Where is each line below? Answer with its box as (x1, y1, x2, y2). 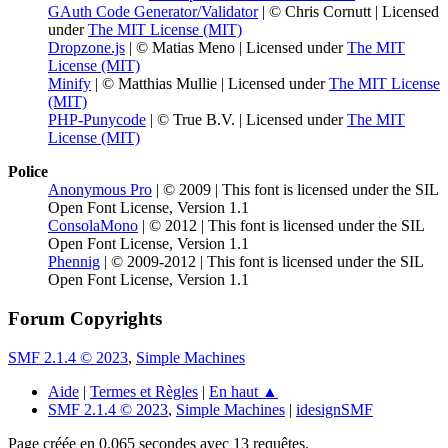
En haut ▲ (209, 382, 278, 400)
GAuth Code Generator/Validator (48, 3, 258, 21)
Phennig (48, 253, 100, 271)
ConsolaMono (48, 217, 138, 235)
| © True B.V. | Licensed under (146, 111, 347, 129)
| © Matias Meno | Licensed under (125, 39, 347, 57)
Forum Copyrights (8, 307, 162, 329)
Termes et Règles (90, 382, 198, 400)
